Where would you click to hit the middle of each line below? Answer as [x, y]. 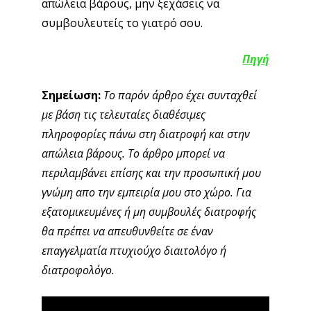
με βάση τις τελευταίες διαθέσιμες [123, 115]
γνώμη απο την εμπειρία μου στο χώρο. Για [146, 193]
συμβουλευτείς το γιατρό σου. [122, 23]
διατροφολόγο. [78, 270]
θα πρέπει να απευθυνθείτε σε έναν [127, 232]
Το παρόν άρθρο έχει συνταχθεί [180, 95]
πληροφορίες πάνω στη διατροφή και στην [145, 134]
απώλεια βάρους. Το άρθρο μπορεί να [133, 154]
